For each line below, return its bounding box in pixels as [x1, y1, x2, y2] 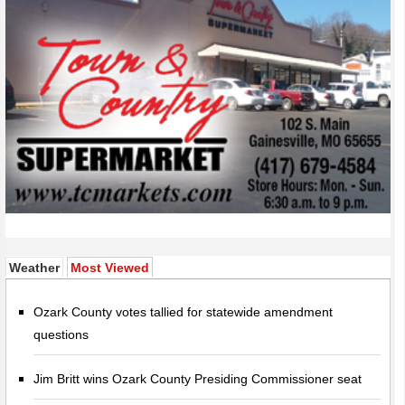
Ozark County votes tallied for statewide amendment [33, 304, 334, 319]
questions [33, 326, 89, 342]
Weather [9, 259, 61, 275]
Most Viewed [71, 259, 150, 275]
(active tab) [149, 259, 220, 274]
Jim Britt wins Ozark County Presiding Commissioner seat [33, 371, 363, 386]
